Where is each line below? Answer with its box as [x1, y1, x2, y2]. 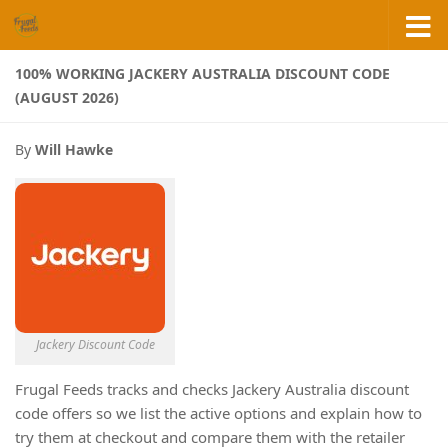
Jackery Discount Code [35, 336, 155, 353]
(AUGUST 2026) [15, 88, 119, 107]
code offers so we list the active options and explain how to [15, 403, 422, 423]
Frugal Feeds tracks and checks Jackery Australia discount [15, 379, 409, 399]
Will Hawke [35, 140, 113, 159]
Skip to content [27, 19, 149, 41]
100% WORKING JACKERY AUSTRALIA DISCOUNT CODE [15, 64, 390, 83]
